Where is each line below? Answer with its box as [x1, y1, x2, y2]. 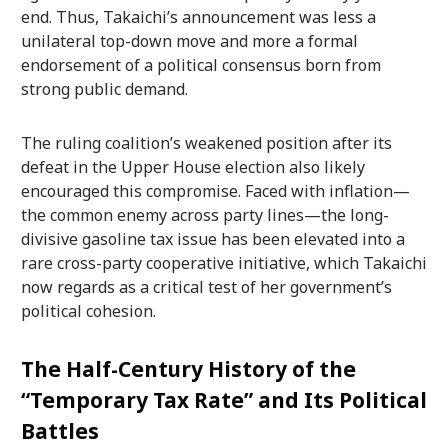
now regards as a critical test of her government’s [20, 275, 392, 298]
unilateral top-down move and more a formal [20, 29, 358, 52]
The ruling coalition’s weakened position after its [20, 131, 392, 154]
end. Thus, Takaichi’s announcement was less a [20, 5, 376, 28]
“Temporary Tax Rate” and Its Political [20, 386, 427, 415]
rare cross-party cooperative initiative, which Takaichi [20, 251, 427, 274]
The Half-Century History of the [20, 355, 356, 384]
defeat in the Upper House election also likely [20, 155, 365, 178]
